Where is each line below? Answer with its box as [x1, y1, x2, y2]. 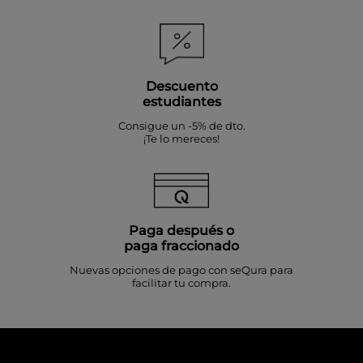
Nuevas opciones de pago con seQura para [70, 263, 293, 276]
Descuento [145, 79, 218, 95]
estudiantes [142, 94, 221, 110]
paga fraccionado [124, 237, 239, 254]
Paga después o [129, 222, 234, 238]
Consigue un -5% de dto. [117, 119, 246, 133]
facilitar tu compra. [132, 275, 231, 289]
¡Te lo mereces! [143, 132, 220, 146]
